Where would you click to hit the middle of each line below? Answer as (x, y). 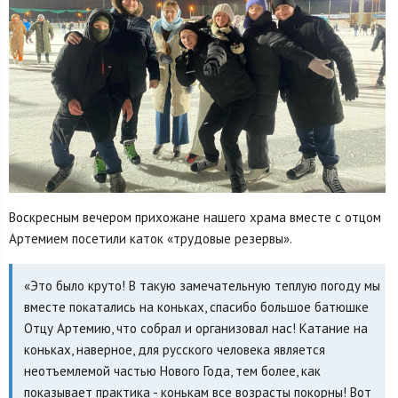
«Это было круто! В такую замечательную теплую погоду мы (202, 285)
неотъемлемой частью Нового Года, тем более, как (172, 370)
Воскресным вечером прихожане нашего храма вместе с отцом (195, 217)
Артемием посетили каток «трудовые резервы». (151, 238)
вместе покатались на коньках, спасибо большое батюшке (196, 306)
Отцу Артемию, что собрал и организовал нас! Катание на (195, 328)
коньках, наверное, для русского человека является (174, 349)
